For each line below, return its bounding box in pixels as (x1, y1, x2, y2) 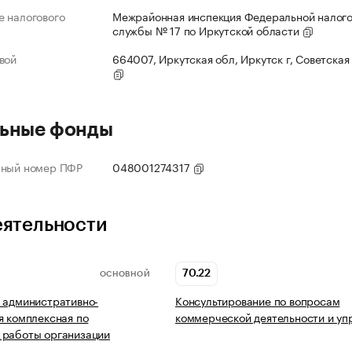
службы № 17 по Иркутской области (112, 21, 302, 39)
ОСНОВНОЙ (99, 269, 150, 278)
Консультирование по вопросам (175, 291, 340, 310)
